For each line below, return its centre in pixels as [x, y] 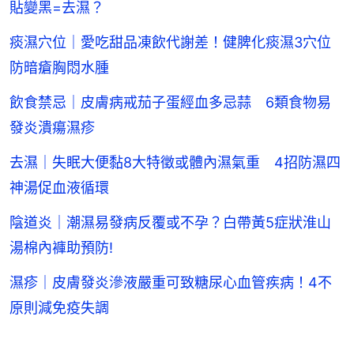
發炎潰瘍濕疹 [52, 127]
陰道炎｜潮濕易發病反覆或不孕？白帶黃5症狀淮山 [170, 222]
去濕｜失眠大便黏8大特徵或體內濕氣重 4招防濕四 [175, 162]
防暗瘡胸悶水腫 [59, 67]
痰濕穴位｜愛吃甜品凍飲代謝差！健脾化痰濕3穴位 [170, 42]
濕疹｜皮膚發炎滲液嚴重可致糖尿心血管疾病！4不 [171, 282]
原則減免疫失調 [59, 307]
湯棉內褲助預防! [61, 247]
